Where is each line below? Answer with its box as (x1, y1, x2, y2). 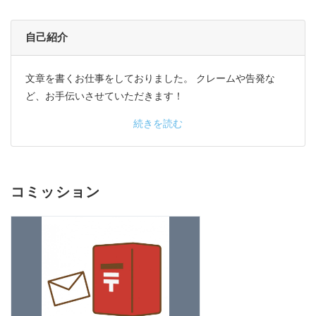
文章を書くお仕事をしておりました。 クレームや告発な (25, 72, 275, 86)
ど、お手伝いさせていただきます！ (25, 90, 183, 104)
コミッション (11, 183, 101, 202)
